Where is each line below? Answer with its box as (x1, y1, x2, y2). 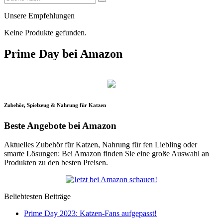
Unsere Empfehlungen (4, 11, 75, 20)
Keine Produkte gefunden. (4, 28, 87, 37)
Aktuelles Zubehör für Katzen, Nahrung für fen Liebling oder (4, 140, 197, 149)
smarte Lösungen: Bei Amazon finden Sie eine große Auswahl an (4, 149, 209, 158)
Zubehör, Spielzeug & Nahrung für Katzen (4, 102, 106, 108)
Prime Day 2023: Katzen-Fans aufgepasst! (24, 209, 157, 218)
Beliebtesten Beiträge (4, 192, 71, 201)
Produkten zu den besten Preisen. (4, 158, 108, 167)
